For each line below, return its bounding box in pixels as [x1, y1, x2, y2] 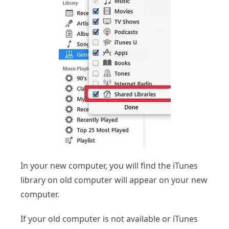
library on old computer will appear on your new [20, 174, 208, 186]
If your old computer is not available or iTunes [20, 213, 198, 225]
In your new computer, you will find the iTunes [20, 160, 198, 172]
